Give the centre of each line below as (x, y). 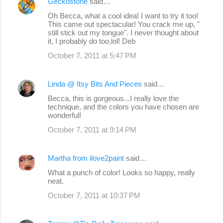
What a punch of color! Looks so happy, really (121, 172)
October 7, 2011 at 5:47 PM (92, 55)
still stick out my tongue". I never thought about (123, 32)
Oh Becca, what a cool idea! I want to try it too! (123, 15)
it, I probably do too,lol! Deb (92, 41)
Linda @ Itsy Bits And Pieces (95, 84)
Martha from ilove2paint (86, 158)
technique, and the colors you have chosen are (123, 107)
